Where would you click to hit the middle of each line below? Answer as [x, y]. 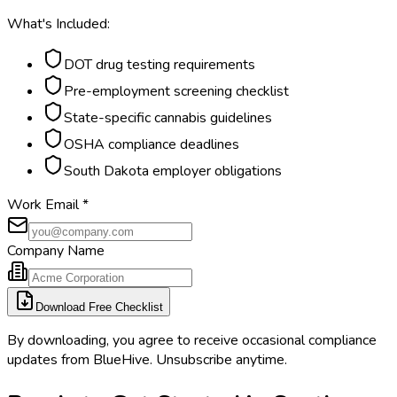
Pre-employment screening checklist [176, 91]
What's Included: [58, 23]
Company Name [56, 250]
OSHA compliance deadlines [152, 144]
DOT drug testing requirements [160, 64]
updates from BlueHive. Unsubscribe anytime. [147, 359]
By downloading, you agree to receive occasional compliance [192, 340]
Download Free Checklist [99, 307]
